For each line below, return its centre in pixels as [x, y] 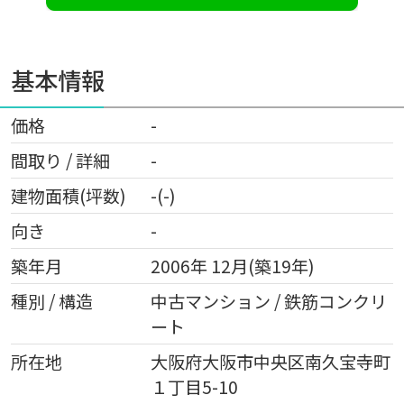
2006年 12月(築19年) [232, 266]
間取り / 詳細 [60, 160]
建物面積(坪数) [68, 195]
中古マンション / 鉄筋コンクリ [268, 301]
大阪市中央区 [253, 361]
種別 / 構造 [51, 301]
